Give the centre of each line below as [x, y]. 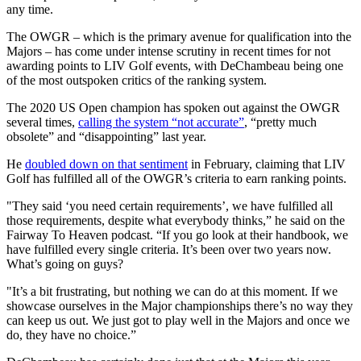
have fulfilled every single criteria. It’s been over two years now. [169, 250]
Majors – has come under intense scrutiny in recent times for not [168, 52]
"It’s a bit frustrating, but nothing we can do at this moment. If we [172, 292]
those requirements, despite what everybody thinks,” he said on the [176, 221]
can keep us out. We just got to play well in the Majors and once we [178, 321]
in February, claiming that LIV [267, 164]
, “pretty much [280, 122]
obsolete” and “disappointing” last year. [106, 137]
